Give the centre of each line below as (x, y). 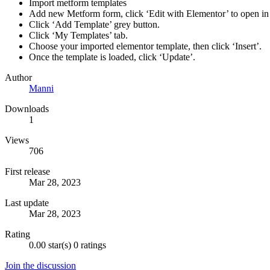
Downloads (27, 109)
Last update (27, 203)
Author (18, 78)
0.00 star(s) (50, 245)
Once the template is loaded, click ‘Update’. (112, 57)
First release (27, 172)
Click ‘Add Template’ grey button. (94, 25)
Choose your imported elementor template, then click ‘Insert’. (145, 46)
